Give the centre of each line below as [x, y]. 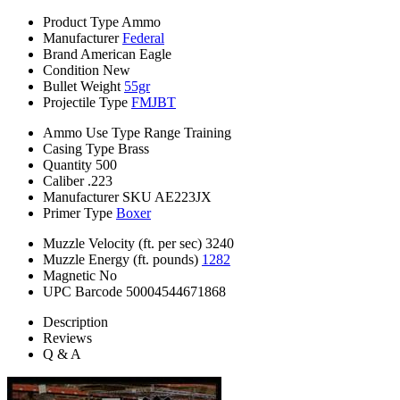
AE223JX [183, 197]
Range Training [187, 133]
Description [75, 322]
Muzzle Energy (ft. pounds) [121, 260]
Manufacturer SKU [97, 197]
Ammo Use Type [92, 133]
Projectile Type [85, 103]
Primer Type [78, 213]
